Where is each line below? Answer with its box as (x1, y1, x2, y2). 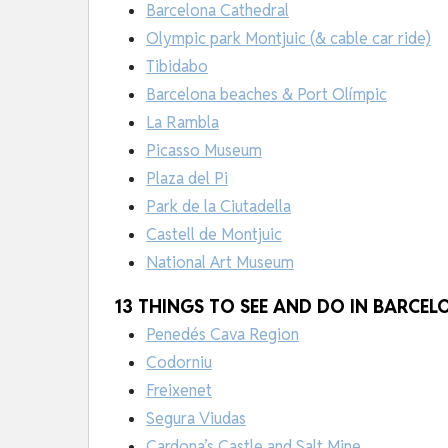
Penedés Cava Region (146, 324, 299, 346)
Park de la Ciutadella (146, 196, 291, 218)
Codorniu (146, 352, 212, 374)
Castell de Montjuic (146, 224, 282, 246)
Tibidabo (146, 56, 208, 78)
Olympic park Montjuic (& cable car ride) (146, 28, 431, 50)
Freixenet (146, 380, 212, 402)
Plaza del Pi (146, 168, 228, 190)
